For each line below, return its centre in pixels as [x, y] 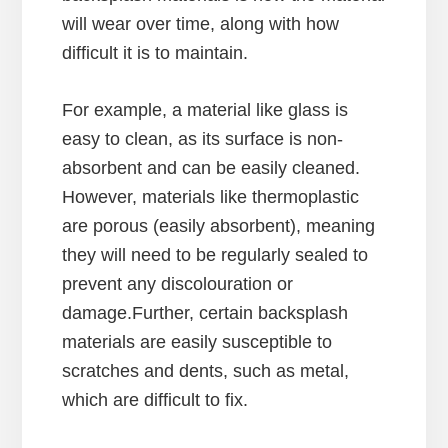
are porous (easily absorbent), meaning [219, 225]
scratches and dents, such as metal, [206, 370]
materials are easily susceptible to [197, 341]
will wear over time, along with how [201, 23]
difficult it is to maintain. [155, 52]
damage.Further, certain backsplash [205, 312]
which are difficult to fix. [155, 399]
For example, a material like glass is [205, 109]
